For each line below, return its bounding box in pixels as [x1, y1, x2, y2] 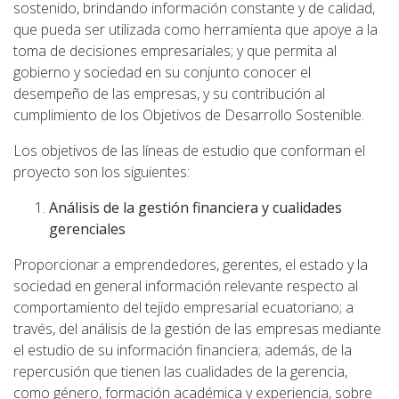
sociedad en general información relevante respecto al [13, 276, 358, 297]
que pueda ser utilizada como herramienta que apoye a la [13, 20, 378, 40]
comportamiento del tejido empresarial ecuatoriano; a [13, 297, 354, 318]
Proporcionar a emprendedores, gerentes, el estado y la [13, 255, 368, 275]
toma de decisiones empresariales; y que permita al [13, 41, 337, 61]
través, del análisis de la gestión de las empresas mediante [13, 319, 381, 339]
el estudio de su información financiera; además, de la [13, 340, 352, 361]
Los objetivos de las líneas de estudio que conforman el [13, 141, 365, 161]
